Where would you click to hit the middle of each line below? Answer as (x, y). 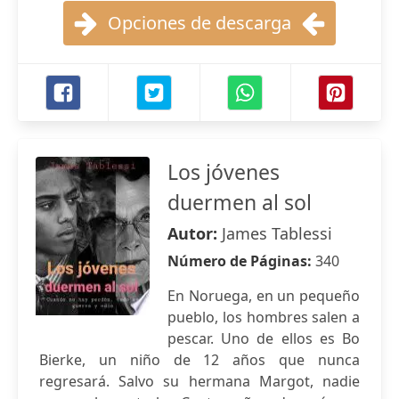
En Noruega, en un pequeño (264, 296)
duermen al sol (240, 202)
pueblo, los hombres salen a (264, 317)
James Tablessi (277, 233)
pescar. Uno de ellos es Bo (264, 338)
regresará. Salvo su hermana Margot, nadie (199, 381)
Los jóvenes (224, 172)
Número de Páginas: (241, 261)
